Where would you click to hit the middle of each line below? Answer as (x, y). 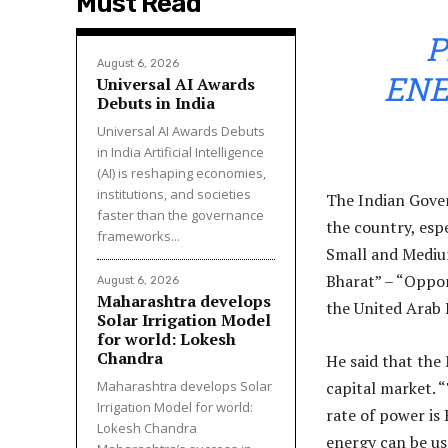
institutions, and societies (174, 193)
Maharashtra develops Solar (184, 385)
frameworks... (138, 235)
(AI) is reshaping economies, (181, 172)
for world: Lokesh (166, 338)
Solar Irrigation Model (184, 319)
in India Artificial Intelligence (180, 151)
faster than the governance (180, 214)
